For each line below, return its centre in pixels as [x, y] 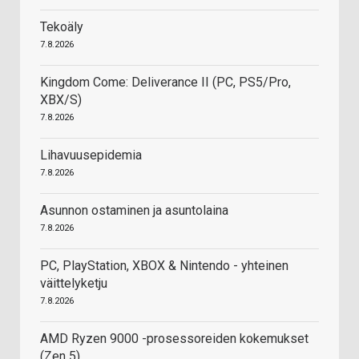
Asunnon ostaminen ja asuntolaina [134, 211]
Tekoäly [62, 27]
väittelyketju [74, 284]
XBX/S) [61, 100]
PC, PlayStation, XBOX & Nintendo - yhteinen [164, 266]
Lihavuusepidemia [91, 155]
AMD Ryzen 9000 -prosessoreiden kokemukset [174, 339]
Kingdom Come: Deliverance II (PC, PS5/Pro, [165, 83]
